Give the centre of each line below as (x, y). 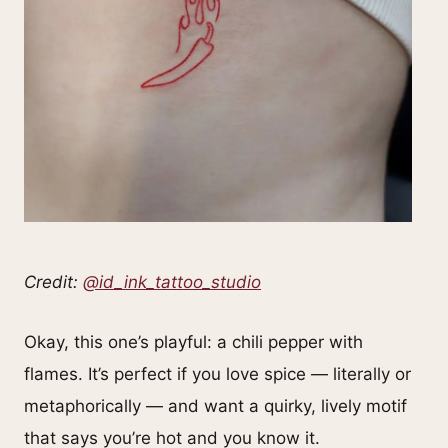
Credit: (53, 282)
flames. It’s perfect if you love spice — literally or (217, 374)
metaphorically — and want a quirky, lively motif (215, 406)
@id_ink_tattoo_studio (172, 282)
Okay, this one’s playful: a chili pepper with (193, 342)
